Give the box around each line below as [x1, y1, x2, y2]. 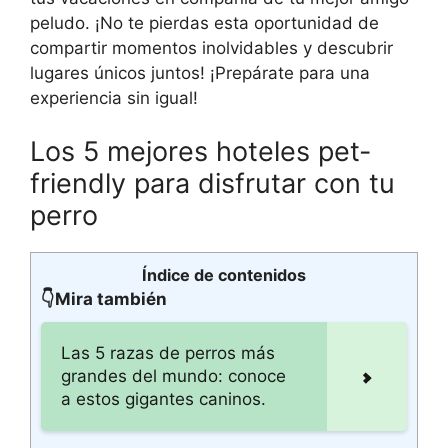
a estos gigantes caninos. [61, 389, 266, 409]
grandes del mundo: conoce [61, 366, 286, 386]
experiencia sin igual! [30, 87, 198, 108]
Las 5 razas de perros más [61, 343, 275, 363]
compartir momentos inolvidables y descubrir [30, 37, 393, 58]
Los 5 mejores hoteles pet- [30, 135, 371, 168]
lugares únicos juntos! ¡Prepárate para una [30, 62, 370, 83]
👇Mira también [41, 289, 167, 309]
